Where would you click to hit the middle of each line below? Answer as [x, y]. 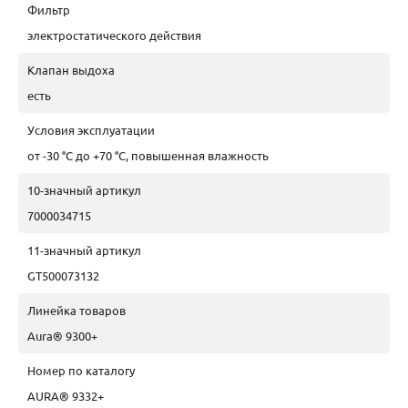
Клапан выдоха [71, 70]
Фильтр [49, 10]
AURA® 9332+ [66, 396]
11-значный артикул [84, 250]
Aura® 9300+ [62, 336]
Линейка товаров [76, 310]
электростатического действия [114, 35]
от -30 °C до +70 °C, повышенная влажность [148, 155]
